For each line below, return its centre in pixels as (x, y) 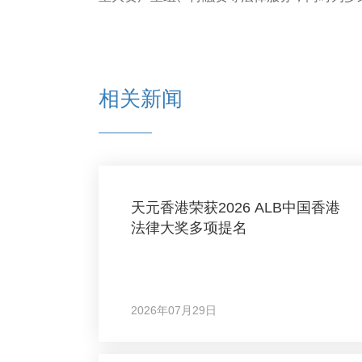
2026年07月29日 (174, 310)
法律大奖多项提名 (189, 228)
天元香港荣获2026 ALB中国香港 (236, 208)
